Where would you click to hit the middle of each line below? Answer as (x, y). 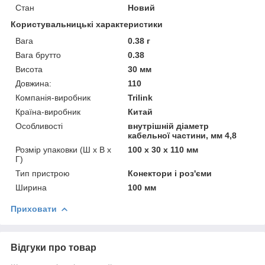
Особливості (39, 126)
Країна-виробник (48, 112)
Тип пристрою (43, 173)
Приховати (34, 209)
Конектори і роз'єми (170, 173)
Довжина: (33, 83)
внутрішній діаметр (169, 126)
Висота (29, 69)
